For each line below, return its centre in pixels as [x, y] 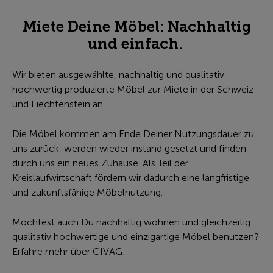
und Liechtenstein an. [58, 104]
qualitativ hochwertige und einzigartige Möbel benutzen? [136, 237]
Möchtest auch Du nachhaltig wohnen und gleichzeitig [131, 222]
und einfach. [136, 44]
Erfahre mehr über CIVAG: [69, 251]
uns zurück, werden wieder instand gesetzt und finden [129, 148]
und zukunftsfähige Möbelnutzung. [87, 192]
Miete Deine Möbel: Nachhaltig [136, 27]
